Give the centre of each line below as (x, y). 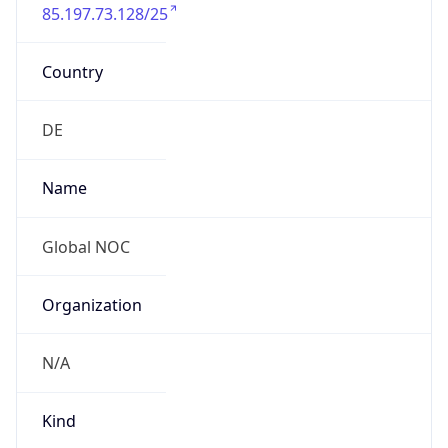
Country (72, 71)
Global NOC (85, 246)
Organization (91, 304)
